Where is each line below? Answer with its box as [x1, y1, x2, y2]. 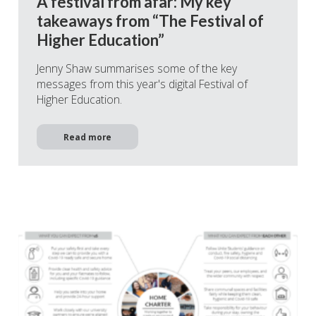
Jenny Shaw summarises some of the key [37, 61, 237, 77]
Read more [63, 131, 111, 143]
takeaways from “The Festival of [37, 11, 264, 31]
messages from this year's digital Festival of [37, 76, 248, 92]
